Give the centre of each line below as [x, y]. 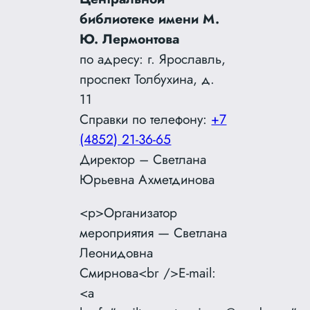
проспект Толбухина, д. [147, 79]
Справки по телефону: [146, 119]
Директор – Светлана [143, 159]
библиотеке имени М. [150, 19]
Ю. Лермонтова [130, 39]
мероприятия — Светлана [154, 233]
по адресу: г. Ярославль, [153, 59]
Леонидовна [117, 253]
